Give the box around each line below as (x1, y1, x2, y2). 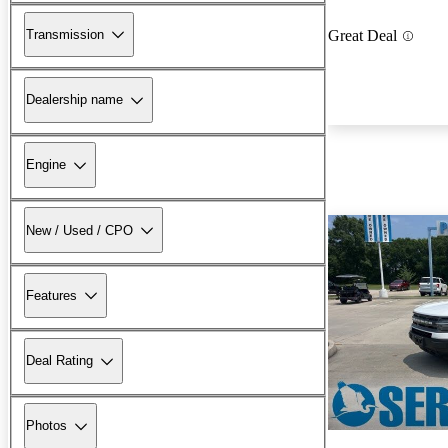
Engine (26, 157, 66, 173)
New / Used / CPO (26, 222, 133, 238)
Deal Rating (26, 353, 93, 369)
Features (26, 287, 77, 303)
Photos (26, 418, 67, 434)
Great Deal (328, 27, 397, 45)
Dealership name (26, 92, 123, 108)
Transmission (26, 26, 104, 42)
